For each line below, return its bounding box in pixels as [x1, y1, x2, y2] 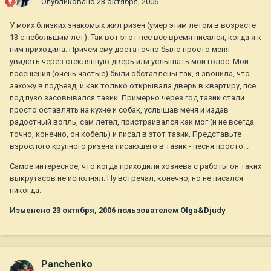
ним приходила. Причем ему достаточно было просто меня [10, 45, 230, 54]
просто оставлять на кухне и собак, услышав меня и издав [10, 105, 229, 115]
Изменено [10, 206, 52, 215]
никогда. [10, 186, 41, 195]
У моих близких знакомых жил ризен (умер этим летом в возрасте [10, 21, 256, 30]
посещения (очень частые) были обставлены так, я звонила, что [10, 69, 250, 79]
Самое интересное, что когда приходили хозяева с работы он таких [10, 162, 261, 171]
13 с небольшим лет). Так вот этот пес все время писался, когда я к [10, 33, 261, 42]
